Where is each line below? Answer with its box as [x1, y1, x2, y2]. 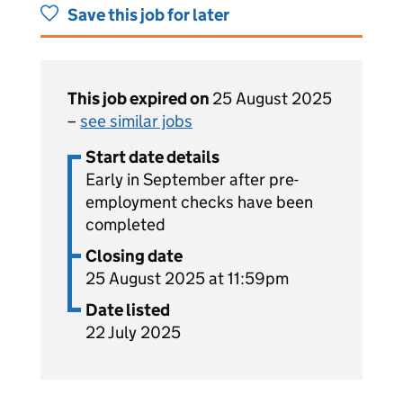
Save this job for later [67, 4, 229, 25]
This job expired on [67, 88, 212, 109]
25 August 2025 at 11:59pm [85, 268, 289, 289]
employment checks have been [85, 192, 313, 212]
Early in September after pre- [85, 169, 299, 190]
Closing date [85, 246, 183, 266]
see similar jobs [80, 111, 193, 131]
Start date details [85, 147, 219, 167]
